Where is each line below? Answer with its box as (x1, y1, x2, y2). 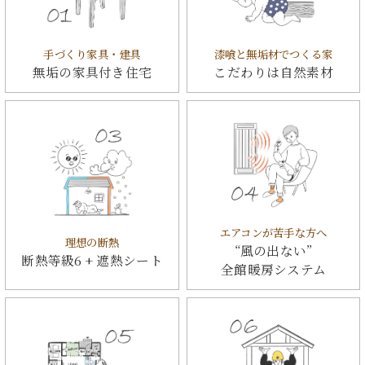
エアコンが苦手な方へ (219, 225, 328, 241)
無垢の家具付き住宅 (32, 62, 152, 81)
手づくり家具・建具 (43, 46, 141, 62)
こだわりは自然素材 (213, 62, 333, 81)
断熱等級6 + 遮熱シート (21, 250, 163, 269)
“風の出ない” (234, 241, 313, 260)
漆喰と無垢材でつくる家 (213, 46, 333, 62)
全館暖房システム (221, 260, 327, 279)
